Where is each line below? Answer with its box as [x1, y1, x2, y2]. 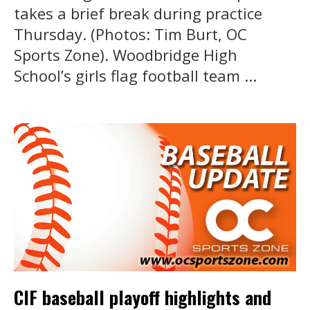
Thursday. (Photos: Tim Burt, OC [14, 23, 247, 44]
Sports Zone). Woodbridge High [14, 44, 237, 65]
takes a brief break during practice [14, 2, 262, 24]
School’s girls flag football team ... [14, 64, 257, 86]
